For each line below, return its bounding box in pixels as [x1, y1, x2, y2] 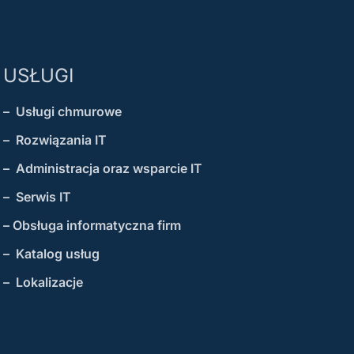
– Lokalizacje [2, 273, 83, 290]
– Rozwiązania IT [2, 131, 107, 148]
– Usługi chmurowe [2, 103, 122, 119]
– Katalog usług [2, 245, 100, 262]
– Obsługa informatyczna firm [2, 217, 181, 233]
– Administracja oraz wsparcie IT [2, 160, 202, 176]
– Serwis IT [2, 188, 71, 205]
